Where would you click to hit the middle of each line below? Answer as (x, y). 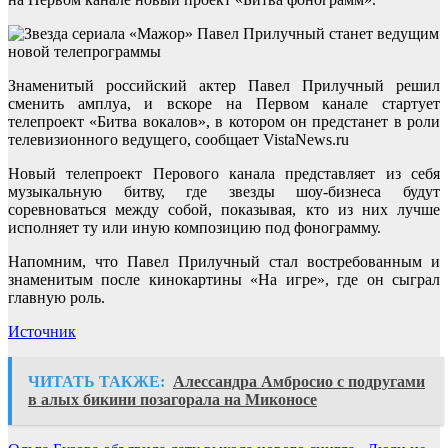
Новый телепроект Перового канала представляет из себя (224, 174)
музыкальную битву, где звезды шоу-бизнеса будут (224, 192)
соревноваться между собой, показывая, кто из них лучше (224, 210)
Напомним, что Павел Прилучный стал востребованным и (224, 262)
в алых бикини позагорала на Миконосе (172, 400)
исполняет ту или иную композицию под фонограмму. (194, 228)
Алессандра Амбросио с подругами (299, 382)
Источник (42, 332)
